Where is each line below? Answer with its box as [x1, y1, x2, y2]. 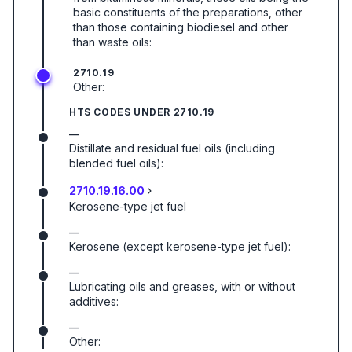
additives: [69, 295, 119, 308]
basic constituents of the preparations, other [73, 5, 302, 19]
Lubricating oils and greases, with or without [69, 280, 295, 293]
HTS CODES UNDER [69, 106, 174, 118]
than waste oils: [73, 35, 152, 49]
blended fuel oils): [69, 156, 163, 170]
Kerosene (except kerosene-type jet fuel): [69, 240, 291, 253]
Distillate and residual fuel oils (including [69, 141, 275, 155]
